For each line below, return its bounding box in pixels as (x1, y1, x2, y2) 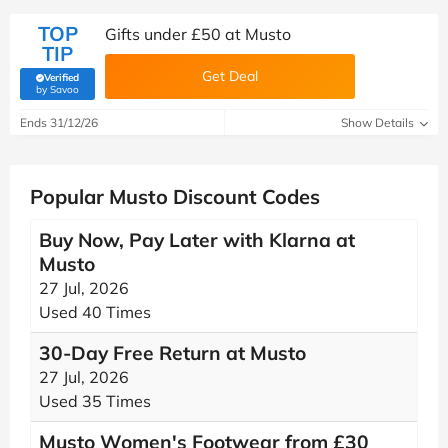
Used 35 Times (39, 391, 151, 411)
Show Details (341, 115, 417, 130)
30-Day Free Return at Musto (39, 341, 306, 365)
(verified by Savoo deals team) (56, 81, 195, 94)
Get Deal (202, 67, 258, 85)
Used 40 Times (39, 302, 151, 322)
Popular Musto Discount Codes (30, 184, 320, 209)
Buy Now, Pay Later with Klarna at (39, 228, 355, 252)
